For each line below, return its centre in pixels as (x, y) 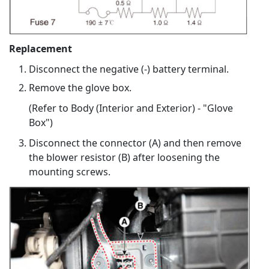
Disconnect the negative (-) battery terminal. (129, 69)
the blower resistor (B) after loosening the (124, 158)
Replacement (41, 49)
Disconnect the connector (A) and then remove (135, 143)
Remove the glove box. (80, 88)
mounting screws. (70, 172)
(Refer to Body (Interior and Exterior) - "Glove (131, 108)
